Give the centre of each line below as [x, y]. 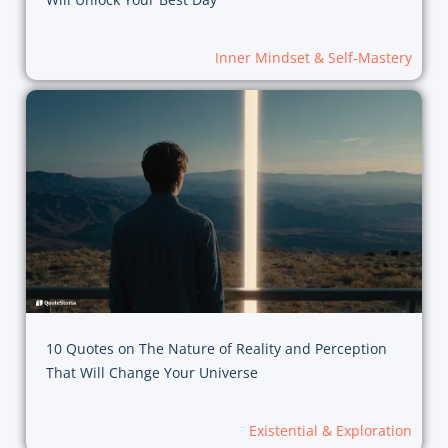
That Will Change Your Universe [151, 373]
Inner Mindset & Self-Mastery [314, 57]
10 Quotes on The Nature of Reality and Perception [216, 349]
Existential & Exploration [331, 431]
